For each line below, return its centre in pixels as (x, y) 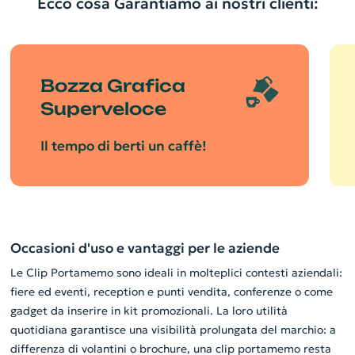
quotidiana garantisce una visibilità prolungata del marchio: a (173, 330)
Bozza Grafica (113, 85)
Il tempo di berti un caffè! (124, 145)
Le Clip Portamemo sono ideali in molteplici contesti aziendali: (176, 273)
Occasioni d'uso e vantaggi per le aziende (145, 248)
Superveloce (103, 108)
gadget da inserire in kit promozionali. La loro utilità (149, 311)
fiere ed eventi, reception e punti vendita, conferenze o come (171, 292)
